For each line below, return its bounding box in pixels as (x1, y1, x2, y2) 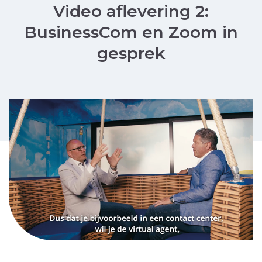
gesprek (96, 43, 166, 63)
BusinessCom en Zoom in (24, 22, 238, 42)
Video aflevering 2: (53, 1, 209, 21)
